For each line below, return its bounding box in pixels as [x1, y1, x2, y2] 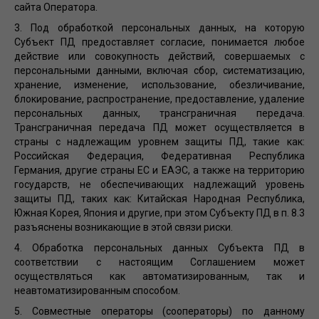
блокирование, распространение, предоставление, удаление [14, 93, 305, 105]
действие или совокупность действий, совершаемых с [14, 51, 305, 63]
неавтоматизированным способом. [14, 285, 180, 297]
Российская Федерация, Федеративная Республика [14, 150, 305, 162]
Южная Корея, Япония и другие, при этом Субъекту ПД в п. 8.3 [14, 207, 305, 219]
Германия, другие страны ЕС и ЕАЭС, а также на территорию [14, 164, 305, 177]
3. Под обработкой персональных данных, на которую [14, 22, 305, 34]
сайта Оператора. [14, 1, 98, 14]
